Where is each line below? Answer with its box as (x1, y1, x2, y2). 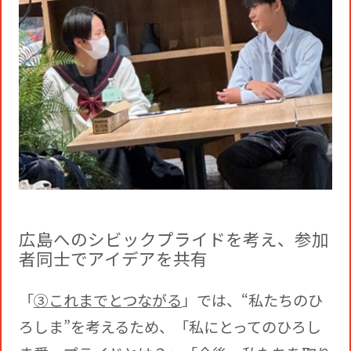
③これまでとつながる (33, 289, 182, 312)
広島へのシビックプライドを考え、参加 (18, 226, 329, 251)
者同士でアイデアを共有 (18, 246, 208, 271)
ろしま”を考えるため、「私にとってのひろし (18, 316, 321, 338)
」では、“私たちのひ (181, 289, 323, 312)
